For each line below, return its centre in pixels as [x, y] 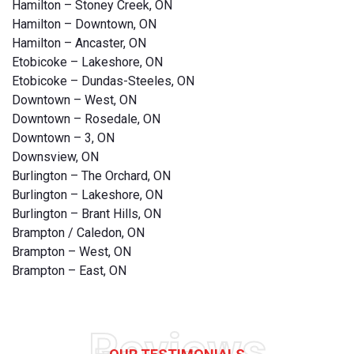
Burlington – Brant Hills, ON [87, 213]
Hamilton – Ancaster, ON [79, 43]
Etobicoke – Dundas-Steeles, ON [103, 81]
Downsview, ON [55, 156]
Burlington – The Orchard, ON [91, 175]
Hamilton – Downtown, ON [84, 24]
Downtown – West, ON [74, 100]
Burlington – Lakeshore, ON [87, 194]
